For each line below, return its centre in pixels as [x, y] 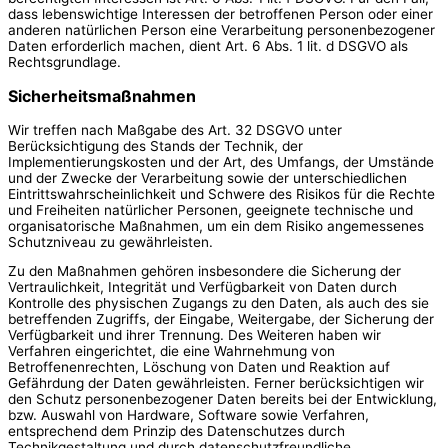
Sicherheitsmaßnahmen [102, 95]
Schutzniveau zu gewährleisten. [110, 241]
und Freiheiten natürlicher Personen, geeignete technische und [210, 209]
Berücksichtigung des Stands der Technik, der [155, 145]
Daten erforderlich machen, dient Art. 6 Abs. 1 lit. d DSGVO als [208, 45]
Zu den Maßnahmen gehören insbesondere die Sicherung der [204, 271]
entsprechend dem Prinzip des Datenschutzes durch [176, 431]
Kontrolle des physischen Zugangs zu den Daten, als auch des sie [218, 303]
